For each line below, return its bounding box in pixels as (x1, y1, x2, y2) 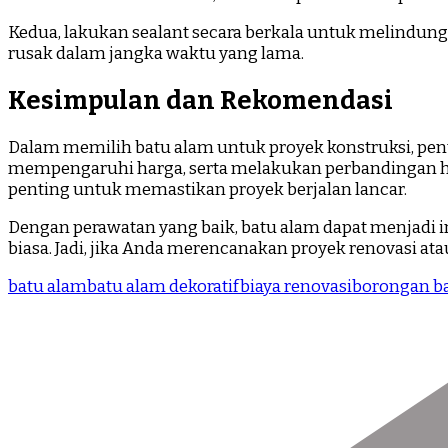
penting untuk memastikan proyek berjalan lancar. (8, 179, 407, 201)
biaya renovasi (240, 276, 352, 298)
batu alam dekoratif (87, 276, 240, 298)
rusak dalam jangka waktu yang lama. (8, 42, 304, 64)
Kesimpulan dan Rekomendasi (8, 84, 393, 116)
